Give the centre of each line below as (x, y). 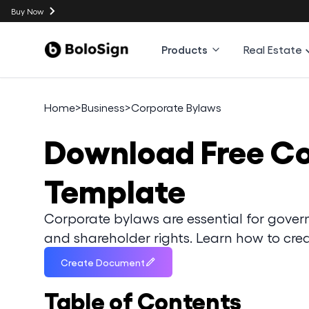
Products (185, 49)
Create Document (103, 262)
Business (103, 107)
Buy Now (27, 11)
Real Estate (273, 49)
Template (115, 189)
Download (122, 149)
